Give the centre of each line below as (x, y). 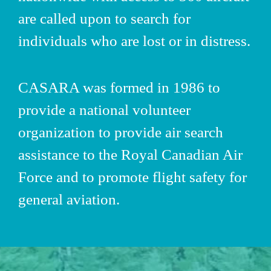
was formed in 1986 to (152, 87)
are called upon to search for (104, 18)
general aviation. (69, 199)
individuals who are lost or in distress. (134, 41)
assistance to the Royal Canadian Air (130, 154)
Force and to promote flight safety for (132, 177)
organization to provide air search (121, 132)
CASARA (49, 87)
